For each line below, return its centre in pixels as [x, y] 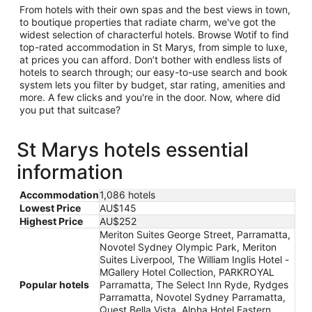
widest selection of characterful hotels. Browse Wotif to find [154, 34]
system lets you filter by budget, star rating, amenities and [153, 84]
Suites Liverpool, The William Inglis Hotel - [194, 259]
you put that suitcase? [70, 109]
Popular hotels [54, 284]
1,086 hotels [127, 194]
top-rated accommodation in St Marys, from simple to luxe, [154, 47]
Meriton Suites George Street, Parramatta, [195, 234]
